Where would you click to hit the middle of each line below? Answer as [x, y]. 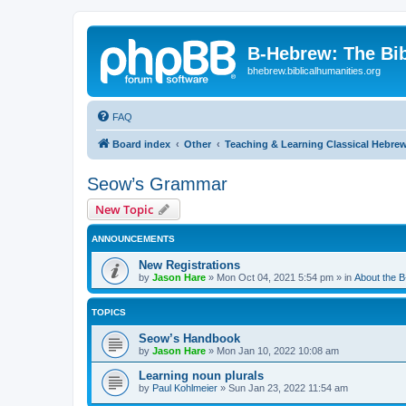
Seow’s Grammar [157, 184]
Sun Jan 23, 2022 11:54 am [288, 387]
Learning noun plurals [201, 375]
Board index [141, 144]
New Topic [124, 209]
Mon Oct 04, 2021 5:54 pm [275, 277]
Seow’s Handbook [189, 338]
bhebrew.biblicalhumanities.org [314, 71]
